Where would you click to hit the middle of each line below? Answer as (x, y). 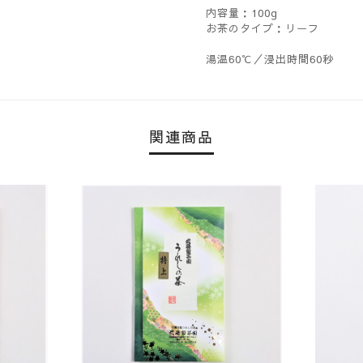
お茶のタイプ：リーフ (263, 28)
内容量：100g (242, 13)
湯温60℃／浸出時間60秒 (270, 59)
